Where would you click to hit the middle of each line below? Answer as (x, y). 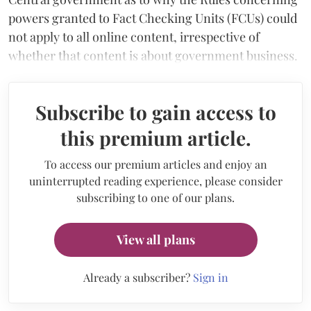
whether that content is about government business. (153, 55)
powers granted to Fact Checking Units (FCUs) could (153, 18)
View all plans (155, 239)
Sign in (210, 277)
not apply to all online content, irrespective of (134, 36)
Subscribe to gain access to (155, 112)
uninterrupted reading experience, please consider (155, 180)
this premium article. (155, 137)
